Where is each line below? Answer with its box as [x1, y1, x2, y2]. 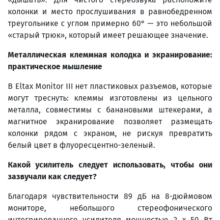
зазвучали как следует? [8, 171, 97, 181]
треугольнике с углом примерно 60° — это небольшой [8, 18, 212, 28]
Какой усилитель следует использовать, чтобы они [8, 160, 212, 169]
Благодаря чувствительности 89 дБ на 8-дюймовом [8, 191, 212, 201]
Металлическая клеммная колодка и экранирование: [8, 50, 212, 59]
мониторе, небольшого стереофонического [8, 203, 212, 213]
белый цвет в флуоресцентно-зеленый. [8, 140, 155, 150]
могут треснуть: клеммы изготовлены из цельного [8, 93, 212, 103]
